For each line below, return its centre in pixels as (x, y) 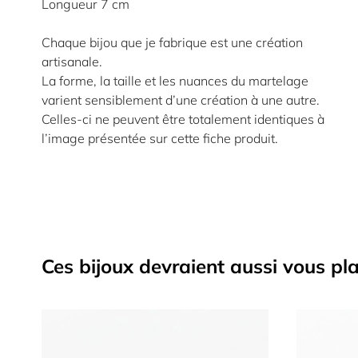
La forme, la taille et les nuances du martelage (175, 81)
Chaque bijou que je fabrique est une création (172, 42)
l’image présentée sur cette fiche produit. (160, 138)
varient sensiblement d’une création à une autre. (181, 100)
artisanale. (72, 62)
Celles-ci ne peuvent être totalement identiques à (183, 119)
